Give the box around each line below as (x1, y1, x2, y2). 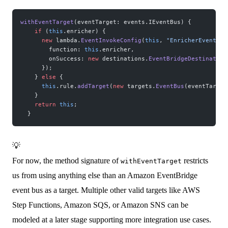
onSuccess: (20, 55, 88, 63)
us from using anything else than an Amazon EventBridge (12, 171, 197, 180)
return (20, 101, 56, 108)
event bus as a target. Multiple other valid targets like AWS (12, 186, 200, 195)
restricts (182, 156, 208, 165)
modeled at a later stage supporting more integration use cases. (12, 215, 211, 224)
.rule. (56, 82, 77, 90)
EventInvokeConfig (81, 37, 141, 44)
